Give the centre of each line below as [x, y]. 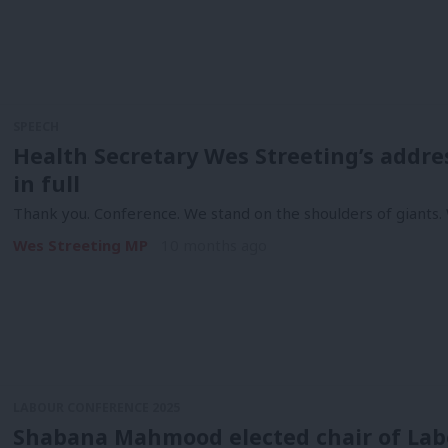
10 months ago [214, 245]
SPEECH [35, 126]
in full [46, 183]
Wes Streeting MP [80, 245]
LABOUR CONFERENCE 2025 [96, 407]
